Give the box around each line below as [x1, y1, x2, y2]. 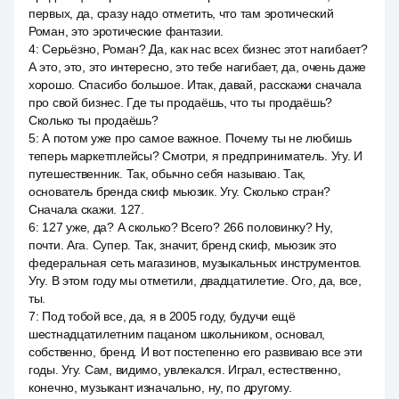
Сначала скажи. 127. [28, 202, 144, 216]
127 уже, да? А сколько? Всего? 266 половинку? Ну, [42, 220, 333, 234]
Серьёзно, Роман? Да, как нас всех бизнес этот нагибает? [42, 42, 368, 56]
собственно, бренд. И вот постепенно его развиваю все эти [28, 345, 362, 359]
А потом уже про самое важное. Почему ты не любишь [42, 131, 352, 145]
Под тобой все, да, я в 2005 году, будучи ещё [42, 309, 296, 323]
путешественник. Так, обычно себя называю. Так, [28, 167, 306, 181]
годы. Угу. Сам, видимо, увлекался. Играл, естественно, [28, 362, 341, 377]
